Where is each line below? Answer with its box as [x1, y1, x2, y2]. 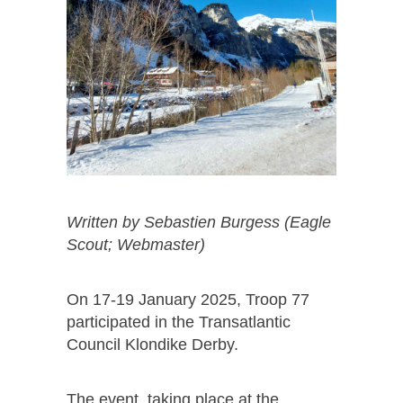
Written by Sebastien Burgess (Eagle [67, 212, 331, 231]
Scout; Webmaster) [67, 235, 205, 254]
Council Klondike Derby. [67, 335, 238, 354]
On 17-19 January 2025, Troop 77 [67, 290, 309, 309]
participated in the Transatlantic [67, 312, 291, 331]
